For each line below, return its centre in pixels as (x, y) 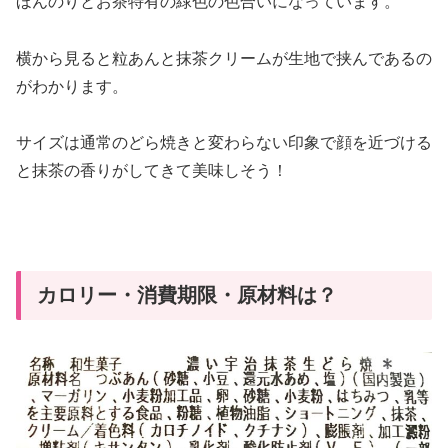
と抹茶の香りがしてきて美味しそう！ (152, 171)
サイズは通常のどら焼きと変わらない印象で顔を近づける (224, 143)
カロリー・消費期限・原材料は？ (187, 294)
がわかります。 (72, 86)
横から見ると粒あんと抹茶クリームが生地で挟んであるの (224, 58)
